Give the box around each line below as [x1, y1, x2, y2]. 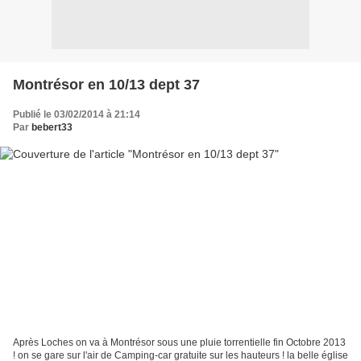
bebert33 [31, 121, 73, 133]
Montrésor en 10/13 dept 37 [13, 76, 200, 93]
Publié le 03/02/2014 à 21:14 [13, 108, 140, 120]
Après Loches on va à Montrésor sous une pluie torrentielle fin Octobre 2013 [13, 337, 346, 349]
